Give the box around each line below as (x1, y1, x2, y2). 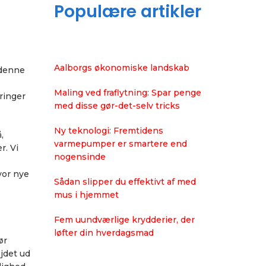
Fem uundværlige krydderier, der (54, 214, 195, 225)
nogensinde (54, 151, 106, 162)
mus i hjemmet (54, 189, 119, 200)
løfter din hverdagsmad (54, 227, 154, 238)
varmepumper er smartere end (54, 138, 187, 149)
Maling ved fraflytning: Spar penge (54, 87, 201, 98)
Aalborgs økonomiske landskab (54, 62, 189, 73)
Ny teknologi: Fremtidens (54, 125, 163, 136)
